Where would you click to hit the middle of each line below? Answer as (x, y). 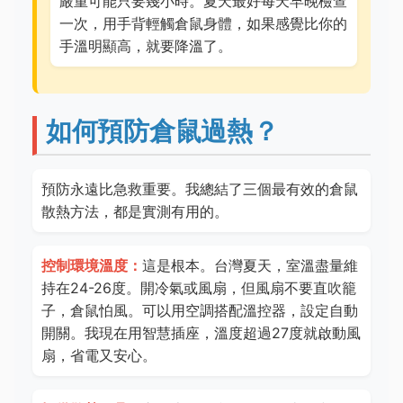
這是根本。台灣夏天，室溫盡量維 (250, 265)
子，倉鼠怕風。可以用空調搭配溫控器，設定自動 (200, 310)
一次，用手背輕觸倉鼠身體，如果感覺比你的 (203, 23)
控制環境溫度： (92, 265)
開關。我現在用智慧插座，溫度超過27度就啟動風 (201, 333)
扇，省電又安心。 (99, 355)
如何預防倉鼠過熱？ (162, 131)
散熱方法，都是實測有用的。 (135, 211)
